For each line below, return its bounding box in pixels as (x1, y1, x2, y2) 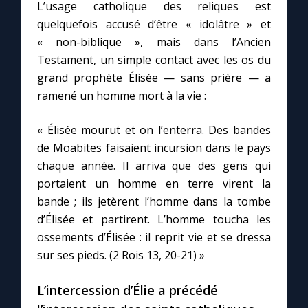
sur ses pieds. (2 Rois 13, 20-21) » (37, 247, 205, 263)
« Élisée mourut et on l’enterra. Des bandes (37, 122, 271, 138)
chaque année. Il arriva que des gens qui (37, 158, 271, 174)
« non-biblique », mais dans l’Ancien (37, 34, 271, 50)
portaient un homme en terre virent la (37, 176, 271, 192)
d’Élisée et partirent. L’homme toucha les (37, 212, 271, 228)
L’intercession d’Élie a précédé (37, 282, 218, 299)
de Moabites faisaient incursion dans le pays (37, 140, 271, 156)
